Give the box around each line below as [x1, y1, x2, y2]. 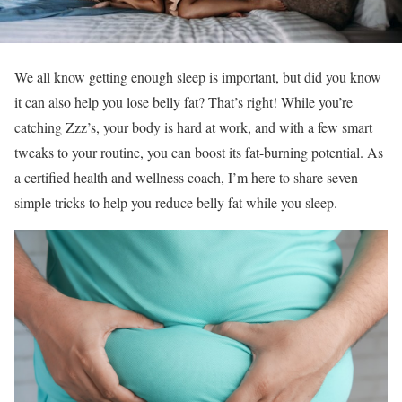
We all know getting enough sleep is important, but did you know [14, 67, 381, 87]
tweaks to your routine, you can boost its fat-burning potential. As [14, 143, 383, 162]
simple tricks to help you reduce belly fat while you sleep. [14, 193, 337, 213]
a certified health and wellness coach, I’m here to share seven [14, 168, 358, 188]
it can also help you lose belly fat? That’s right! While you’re [14, 92, 353, 112]
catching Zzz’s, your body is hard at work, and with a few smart [14, 118, 372, 137]
